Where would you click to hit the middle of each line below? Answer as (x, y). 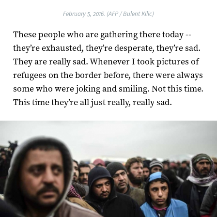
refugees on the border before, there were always (108, 75)
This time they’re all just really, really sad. (92, 102)
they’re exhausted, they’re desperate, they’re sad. (107, 48)
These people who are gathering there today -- (102, 34)
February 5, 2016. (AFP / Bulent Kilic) (108, 14)
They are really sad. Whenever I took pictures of (106, 62)
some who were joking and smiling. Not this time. (108, 89)
